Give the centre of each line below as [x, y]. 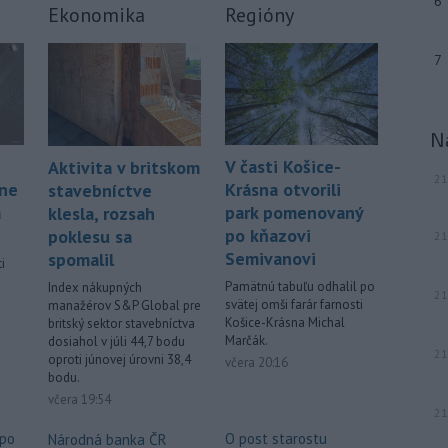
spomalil [81, 260]
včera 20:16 [256, 363]
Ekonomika [96, 15]
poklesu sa [90, 237]
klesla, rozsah [101, 214]
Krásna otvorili [283, 190]
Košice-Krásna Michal [285, 323]
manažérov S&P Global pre [124, 306]
